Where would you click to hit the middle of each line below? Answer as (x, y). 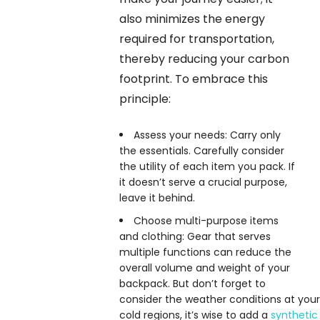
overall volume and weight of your (205, 267)
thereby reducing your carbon (204, 59)
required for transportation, (197, 39)
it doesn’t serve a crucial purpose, (203, 182)
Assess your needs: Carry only (207, 135)
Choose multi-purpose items (206, 220)
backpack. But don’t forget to (192, 283)
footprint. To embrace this (194, 79)
